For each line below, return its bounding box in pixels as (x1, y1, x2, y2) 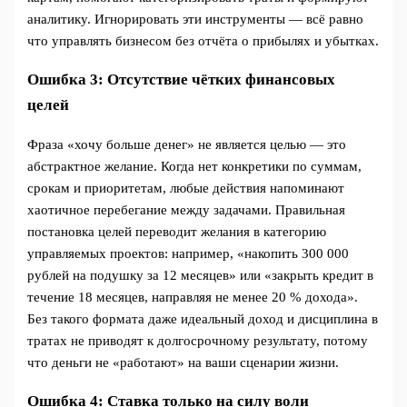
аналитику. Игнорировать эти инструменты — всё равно (27, 11, 364, 26)
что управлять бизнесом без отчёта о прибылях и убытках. (27, 33, 380, 48)
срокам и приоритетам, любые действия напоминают (27, 180, 345, 195)
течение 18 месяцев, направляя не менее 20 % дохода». (27, 289, 359, 304)
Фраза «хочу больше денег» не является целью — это (27, 136, 347, 152)
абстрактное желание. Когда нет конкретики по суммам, (27, 158, 362, 174)
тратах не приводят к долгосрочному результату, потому (27, 333, 369, 348)
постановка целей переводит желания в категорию (27, 223, 327, 239)
